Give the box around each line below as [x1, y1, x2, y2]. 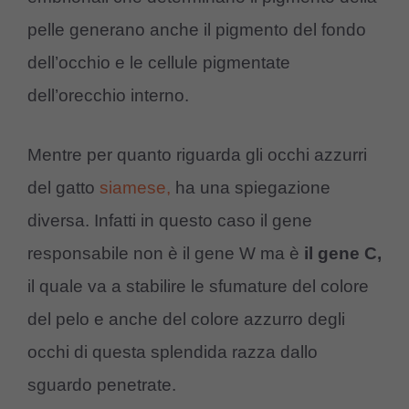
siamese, [100, 177, 171, 197]
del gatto [27, 177, 100, 197]
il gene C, [299, 243, 382, 263]
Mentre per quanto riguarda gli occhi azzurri [27, 144, 367, 164]
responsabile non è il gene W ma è [27, 243, 299, 263]
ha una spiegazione [171, 177, 330, 197]
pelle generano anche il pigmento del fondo [27, 20, 366, 40]
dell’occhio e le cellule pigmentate [27, 53, 290, 73]
